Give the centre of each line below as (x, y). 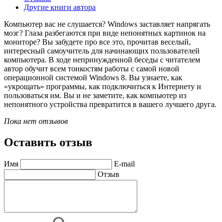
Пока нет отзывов (36, 121)
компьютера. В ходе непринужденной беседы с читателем (102, 59)
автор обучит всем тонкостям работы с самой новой (92, 68)
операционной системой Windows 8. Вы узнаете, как (93, 77)
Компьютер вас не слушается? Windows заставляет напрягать (107, 24)
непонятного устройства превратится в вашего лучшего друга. (110, 104)
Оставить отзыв (48, 142)
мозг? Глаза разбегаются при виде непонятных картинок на (105, 33)
